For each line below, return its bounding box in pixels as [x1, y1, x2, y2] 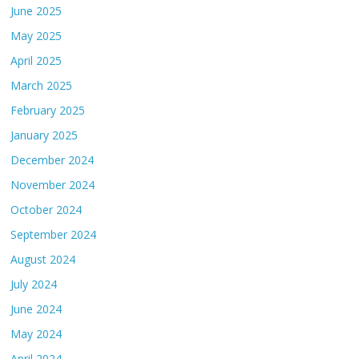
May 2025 [10, 28, 63, 44]
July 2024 [10, 276, 58, 292]
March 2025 [10, 78, 73, 94]
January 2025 [10, 127, 79, 143]
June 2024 [10, 301, 63, 317]
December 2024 [10, 152, 95, 168]
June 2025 [10, 3, 63, 19]
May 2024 [10, 326, 63, 342]
